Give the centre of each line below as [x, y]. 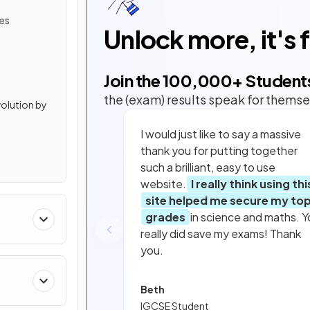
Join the [133, 81]
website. [163, 184]
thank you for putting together [219, 151]
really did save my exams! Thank [221, 234]
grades [165, 217]
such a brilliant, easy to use [208, 167]
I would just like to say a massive [221, 134]
